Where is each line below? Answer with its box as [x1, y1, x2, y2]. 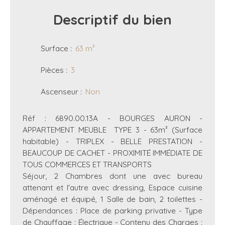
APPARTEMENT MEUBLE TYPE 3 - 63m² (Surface [23, 124, 202, 135]
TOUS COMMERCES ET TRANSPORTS [23, 159, 152, 169]
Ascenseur [41, 86, 78, 96]
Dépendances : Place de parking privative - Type [23, 205, 202, 215]
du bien [119, 11, 172, 28]
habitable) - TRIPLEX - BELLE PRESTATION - [23, 136, 202, 146]
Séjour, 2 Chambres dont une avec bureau [23, 170, 202, 181]
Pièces [41, 64, 64, 75]
